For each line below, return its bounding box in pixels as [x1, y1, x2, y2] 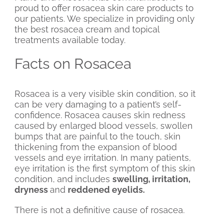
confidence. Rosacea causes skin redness [15, 110, 186, 121]
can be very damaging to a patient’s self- [15, 99, 182, 110]
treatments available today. [15, 35, 125, 46]
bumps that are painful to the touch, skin [15, 131, 181, 142]
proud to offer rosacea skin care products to [15, 3, 194, 14]
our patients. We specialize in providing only [15, 14, 195, 24]
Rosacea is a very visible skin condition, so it [15, 89, 196, 99]
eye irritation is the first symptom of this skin [15, 163, 195, 174]
